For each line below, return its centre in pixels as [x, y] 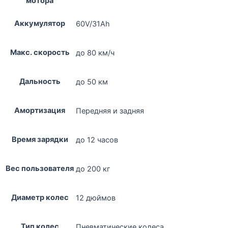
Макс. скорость [40, 53]
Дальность [40, 82]
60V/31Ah [93, 24]
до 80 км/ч [95, 53]
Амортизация [40, 111]
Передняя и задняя [110, 111]
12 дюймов [96, 198]
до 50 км [92, 82]
